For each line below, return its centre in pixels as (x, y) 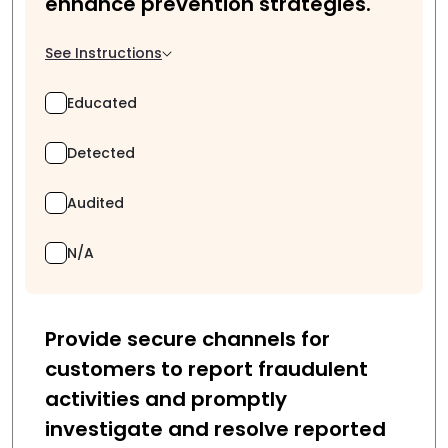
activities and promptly (166, 399)
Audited (95, 202)
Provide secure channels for (187, 339)
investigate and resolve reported (215, 429)
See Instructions (103, 53)
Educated (102, 102)
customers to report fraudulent (206, 369)
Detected (101, 152)
